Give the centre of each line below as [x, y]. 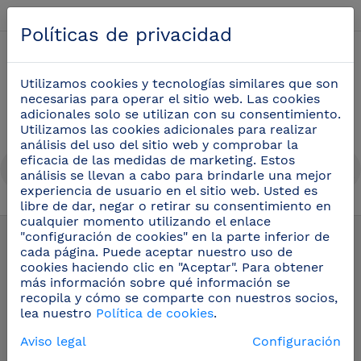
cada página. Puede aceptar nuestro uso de [156, 252]
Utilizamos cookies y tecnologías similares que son [179, 83]
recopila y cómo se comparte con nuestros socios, [179, 298]
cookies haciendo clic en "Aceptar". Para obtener [172, 267]
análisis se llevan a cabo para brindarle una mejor [176, 175]
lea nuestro [58, 313]
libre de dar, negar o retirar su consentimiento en [176, 206]
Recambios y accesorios [116, 219]
